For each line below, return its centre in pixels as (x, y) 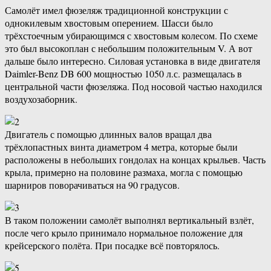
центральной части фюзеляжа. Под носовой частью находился (133, 87)
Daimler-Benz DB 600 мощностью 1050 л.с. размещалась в (123, 74)
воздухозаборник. (41, 99)
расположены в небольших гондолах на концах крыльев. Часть (135, 160)
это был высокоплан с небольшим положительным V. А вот (129, 48)
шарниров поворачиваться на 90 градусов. (92, 185)
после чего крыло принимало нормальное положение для (124, 233)
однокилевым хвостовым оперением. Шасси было (109, 23)
